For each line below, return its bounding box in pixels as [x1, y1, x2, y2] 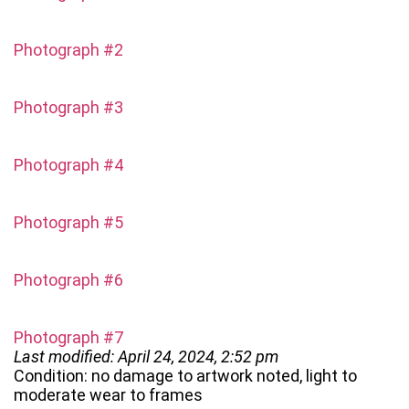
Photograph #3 [14, 98, 123, 118]
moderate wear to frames [14, 385, 203, 405]
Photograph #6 [14, 270, 123, 290]
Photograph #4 [14, 155, 123, 175]
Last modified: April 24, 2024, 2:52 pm [14, 347, 278, 367]
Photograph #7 [14, 328, 123, 348]
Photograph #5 [14, 213, 123, 233]
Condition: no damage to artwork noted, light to [14, 366, 357, 386]
